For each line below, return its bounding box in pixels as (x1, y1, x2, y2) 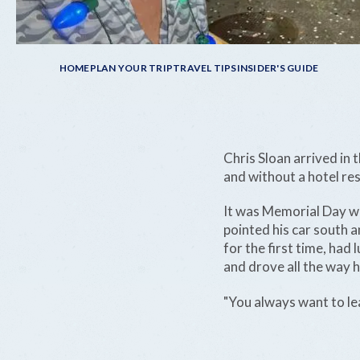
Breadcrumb (59, 61, 232, 99)
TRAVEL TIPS (173, 62, 237, 75)
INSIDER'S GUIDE (236, 62, 319, 75)
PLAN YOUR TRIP (89, 62, 174, 75)
